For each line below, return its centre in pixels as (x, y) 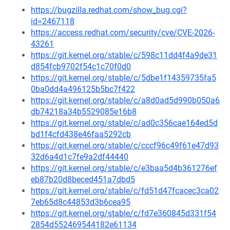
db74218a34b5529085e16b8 (84, 112)
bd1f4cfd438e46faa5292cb (81, 134)
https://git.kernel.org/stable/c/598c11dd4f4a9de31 (124, 55)
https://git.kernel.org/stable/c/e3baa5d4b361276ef (124, 168)
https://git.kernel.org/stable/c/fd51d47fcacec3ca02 (125, 191)
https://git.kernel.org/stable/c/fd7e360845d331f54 (123, 213)
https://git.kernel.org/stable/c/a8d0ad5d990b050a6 (125, 100)
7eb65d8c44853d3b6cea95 (81, 202)
